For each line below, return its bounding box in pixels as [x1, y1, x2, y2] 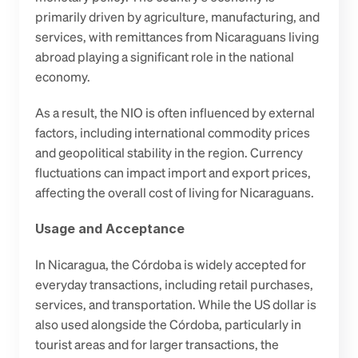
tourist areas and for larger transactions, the [35, 336, 279, 353]
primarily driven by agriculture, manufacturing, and [35, 8, 320, 26]
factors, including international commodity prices [35, 124, 310, 141]
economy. [35, 68, 93, 86]
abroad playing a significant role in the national [35, 48, 294, 66]
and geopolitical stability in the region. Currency [35, 144, 303, 161]
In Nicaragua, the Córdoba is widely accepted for [35, 256, 306, 273]
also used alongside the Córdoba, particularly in [35, 316, 301, 333]
